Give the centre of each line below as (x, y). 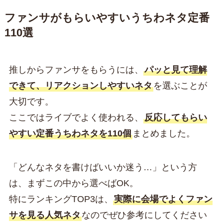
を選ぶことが (180, 85)
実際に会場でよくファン (163, 199)
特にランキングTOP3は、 (61, 199)
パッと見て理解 (175, 69)
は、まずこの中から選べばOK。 (73, 183)
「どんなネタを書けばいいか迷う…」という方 (103, 167)
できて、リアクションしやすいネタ (80, 85)
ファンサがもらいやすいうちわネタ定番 (107, 18)
